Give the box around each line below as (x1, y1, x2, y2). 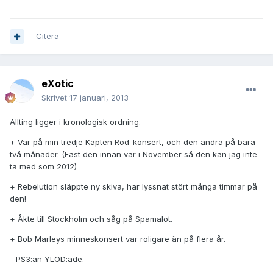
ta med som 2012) (10, 161, 77, 172)
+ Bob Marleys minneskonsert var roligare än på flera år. (10, 234, 225, 244)
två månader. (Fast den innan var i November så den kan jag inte (10, 149, 257, 160)
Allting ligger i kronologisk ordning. (10, 117, 141, 127)
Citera (36, 31, 59, 41)
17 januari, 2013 (69, 93, 129, 103)
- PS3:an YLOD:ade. (10, 254, 84, 264)
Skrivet (41, 93, 69, 103)
